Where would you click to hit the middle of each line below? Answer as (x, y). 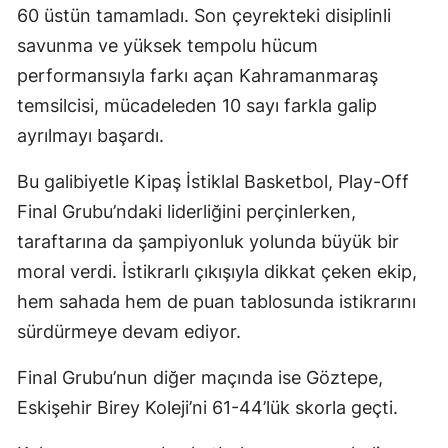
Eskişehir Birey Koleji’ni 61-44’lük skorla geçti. (207, 408)
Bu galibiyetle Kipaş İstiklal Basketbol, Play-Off (213, 182)
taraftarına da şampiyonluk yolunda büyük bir (208, 242)
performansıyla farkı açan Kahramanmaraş (197, 76)
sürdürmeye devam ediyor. (129, 332)
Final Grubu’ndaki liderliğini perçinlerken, (186, 212)
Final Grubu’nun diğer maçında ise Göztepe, (200, 378)
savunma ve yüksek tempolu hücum (167, 46)
